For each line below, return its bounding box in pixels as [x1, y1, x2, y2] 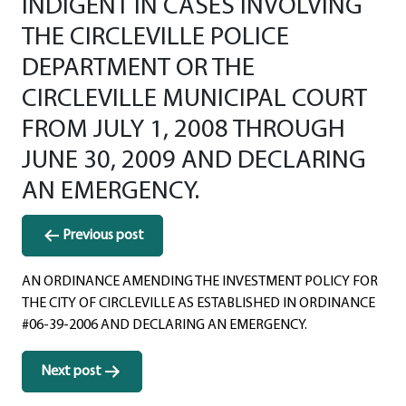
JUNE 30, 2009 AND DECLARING [22, 147, 366, 174]
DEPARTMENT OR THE [22, 54, 255, 82]
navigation [21, 242, 123, 266]
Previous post [63, 227, 144, 243]
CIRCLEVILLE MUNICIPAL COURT [22, 85, 367, 112]
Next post [41, 363, 101, 379]
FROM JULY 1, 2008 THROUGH [22, 116, 345, 143]
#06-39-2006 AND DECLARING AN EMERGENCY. [22, 317, 307, 333]
